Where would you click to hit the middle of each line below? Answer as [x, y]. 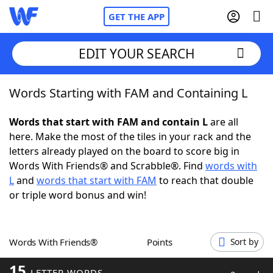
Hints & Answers [165, 225]
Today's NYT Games [80, 225]
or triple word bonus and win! [78, 195]
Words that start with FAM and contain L [108, 122]
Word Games [65, 259]
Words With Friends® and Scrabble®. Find [107, 166]
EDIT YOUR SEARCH [136, 53]
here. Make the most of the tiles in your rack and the [130, 136]
